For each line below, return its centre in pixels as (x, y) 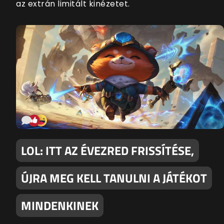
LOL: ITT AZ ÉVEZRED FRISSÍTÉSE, (107, 151)
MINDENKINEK (60, 206)
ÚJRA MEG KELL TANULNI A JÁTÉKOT (114, 178)
